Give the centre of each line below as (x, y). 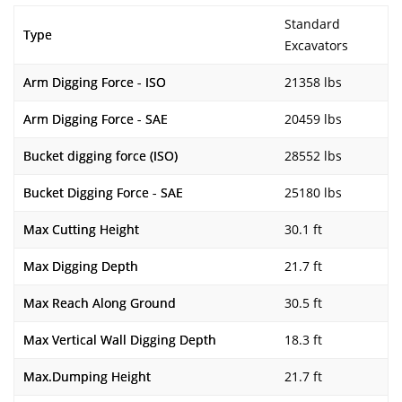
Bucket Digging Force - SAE (103, 192)
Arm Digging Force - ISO (95, 82)
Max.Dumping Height (87, 376)
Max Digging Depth (81, 266)
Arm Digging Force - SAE (96, 119)
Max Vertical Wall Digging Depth (120, 340)
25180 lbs (313, 192)
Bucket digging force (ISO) (100, 156)
